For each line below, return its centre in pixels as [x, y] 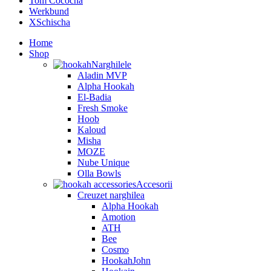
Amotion [119, 217]
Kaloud [92, 129]
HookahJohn [126, 260]
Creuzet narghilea [111, 195]
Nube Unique [103, 162]
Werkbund [49, 11]
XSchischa [50, 22]
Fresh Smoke [103, 108]
